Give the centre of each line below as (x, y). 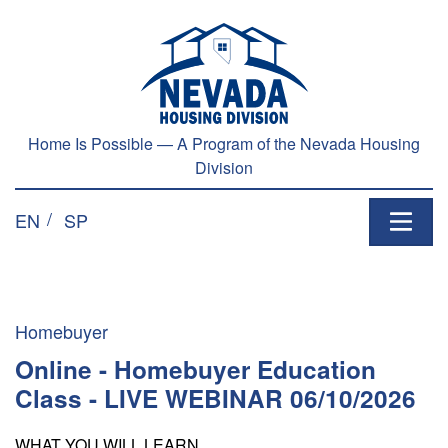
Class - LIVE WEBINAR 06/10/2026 (215, 398)
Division (224, 167)
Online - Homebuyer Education (195, 369)
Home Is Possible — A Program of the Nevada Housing (224, 143)
